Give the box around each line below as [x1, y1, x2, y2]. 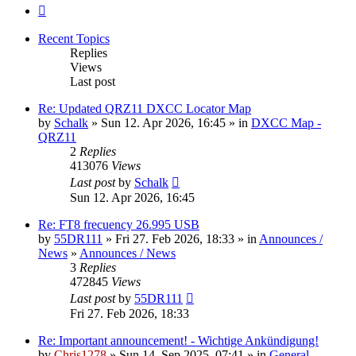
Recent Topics [38, 31, 110, 45]
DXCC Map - [251, 115, 321, 130]
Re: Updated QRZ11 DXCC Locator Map [38, 101, 251, 115]
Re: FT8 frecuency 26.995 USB [38, 217, 199, 231]
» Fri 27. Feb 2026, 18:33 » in [103, 231, 259, 246]
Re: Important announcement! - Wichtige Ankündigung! [38, 333, 319, 347]
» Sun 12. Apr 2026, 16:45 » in [88, 115, 251, 130]
